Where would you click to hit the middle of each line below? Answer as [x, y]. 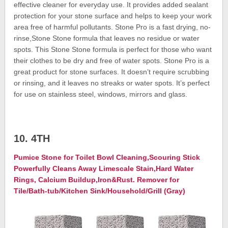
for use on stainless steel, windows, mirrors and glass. [101, 94]
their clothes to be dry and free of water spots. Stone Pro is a [112, 61]
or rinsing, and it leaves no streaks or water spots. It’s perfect [112, 83]
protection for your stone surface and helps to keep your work [113, 16]
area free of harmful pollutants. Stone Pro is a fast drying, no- [112, 27]
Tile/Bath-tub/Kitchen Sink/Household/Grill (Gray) [100, 191]
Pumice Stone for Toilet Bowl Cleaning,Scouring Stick [107, 158]
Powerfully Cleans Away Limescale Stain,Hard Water [104, 169]
